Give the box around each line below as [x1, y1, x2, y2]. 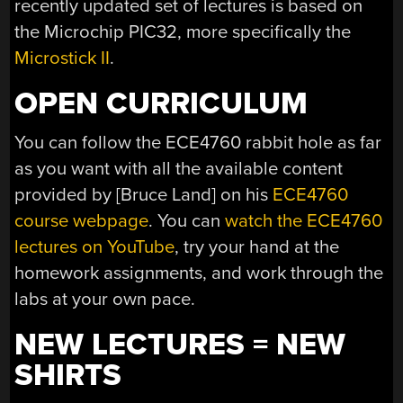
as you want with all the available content [14, 157, 344, 180]
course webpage [14, 209, 149, 232]
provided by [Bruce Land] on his [14, 183, 273, 206]
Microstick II [14, 46, 111, 69]
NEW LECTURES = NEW [14, 326, 346, 363]
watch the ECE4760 [225, 209, 383, 232]
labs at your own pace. [14, 287, 196, 310]
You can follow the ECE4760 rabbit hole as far [14, 130, 382, 154]
